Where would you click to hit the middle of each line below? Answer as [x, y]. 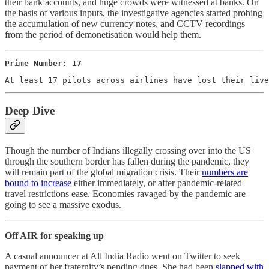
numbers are [225, 172]
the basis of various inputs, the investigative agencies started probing [134, 13]
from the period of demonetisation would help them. [103, 34]
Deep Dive [30, 111]
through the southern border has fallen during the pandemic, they [127, 162]
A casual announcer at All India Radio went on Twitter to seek [122, 256]
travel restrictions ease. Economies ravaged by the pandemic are [125, 194]
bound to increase [38, 183]
